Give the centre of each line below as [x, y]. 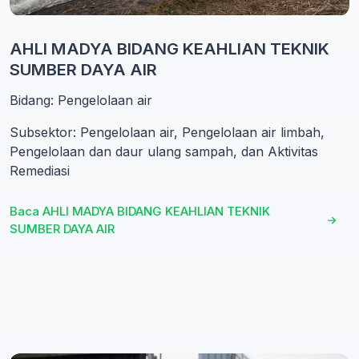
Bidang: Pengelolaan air [81, 100]
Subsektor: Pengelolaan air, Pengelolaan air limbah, [167, 132]
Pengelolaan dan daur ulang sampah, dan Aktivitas [164, 151]
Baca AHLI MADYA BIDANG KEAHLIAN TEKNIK [140, 211]
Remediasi [40, 170]
